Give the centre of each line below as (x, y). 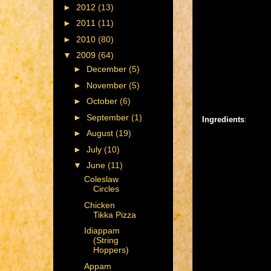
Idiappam (102, 231)
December (107, 69)
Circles (106, 189)
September (109, 117)
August (101, 133)
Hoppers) (111, 250)
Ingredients (223, 119)
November (107, 85)
